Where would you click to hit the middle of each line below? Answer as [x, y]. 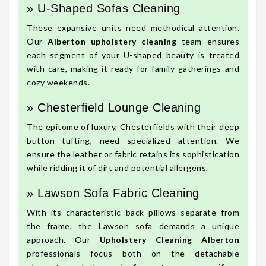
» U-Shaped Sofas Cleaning [104, 9]
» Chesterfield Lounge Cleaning [114, 108]
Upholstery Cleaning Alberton [169, 240]
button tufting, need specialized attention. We [133, 141]
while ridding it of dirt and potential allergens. [118, 168]
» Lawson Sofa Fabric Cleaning [113, 193]
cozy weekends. [58, 83]
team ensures [208, 42]
